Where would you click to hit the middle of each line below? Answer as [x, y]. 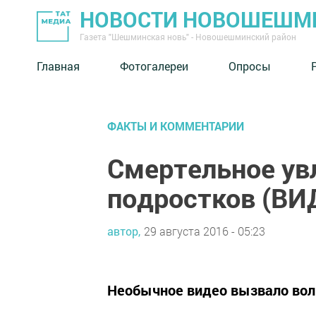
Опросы [250, 66]
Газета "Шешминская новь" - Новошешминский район [188, 37]
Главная [58, 66]
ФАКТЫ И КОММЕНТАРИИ [176, 126]
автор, [124, 231]
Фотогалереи [154, 66]
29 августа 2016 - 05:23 [205, 231]
